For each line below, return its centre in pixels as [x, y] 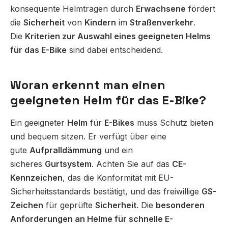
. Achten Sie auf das [132, 164]
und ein [117, 150]
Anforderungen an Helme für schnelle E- [92, 219]
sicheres [27, 164]
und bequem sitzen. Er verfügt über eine [88, 137]
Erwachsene [161, 9]
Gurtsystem [68, 164]
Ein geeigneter [39, 123]
